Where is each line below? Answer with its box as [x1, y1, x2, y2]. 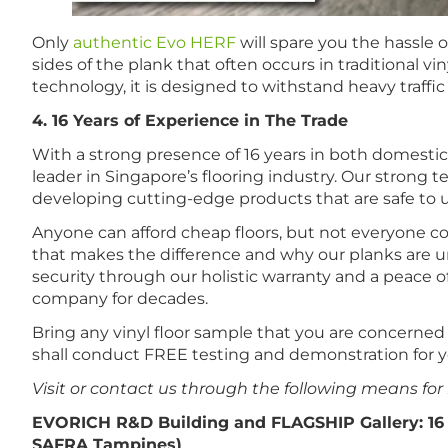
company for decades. [32, 289, 208, 309]
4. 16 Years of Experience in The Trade [32, 111, 348, 131]
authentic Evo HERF [73, 33, 236, 53]
